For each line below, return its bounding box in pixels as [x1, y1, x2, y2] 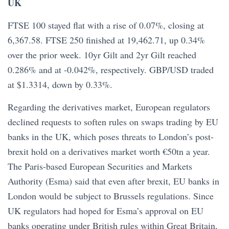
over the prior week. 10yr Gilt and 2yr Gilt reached [8, 48, 196, 61]
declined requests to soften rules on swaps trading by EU [8, 115, 218, 128]
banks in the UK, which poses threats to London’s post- [8, 130, 214, 143]
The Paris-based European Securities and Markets [8, 159, 192, 172]
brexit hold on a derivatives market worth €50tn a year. [8, 145, 210, 157]
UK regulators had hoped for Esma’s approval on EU [8, 204, 203, 217]
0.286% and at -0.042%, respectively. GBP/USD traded [8, 63, 214, 76]
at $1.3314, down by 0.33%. [8, 78, 112, 90]
